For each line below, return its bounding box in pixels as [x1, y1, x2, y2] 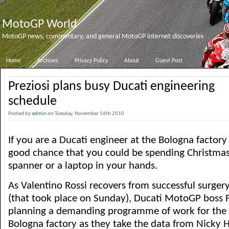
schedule [8, 95, 57, 108]
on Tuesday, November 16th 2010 [47, 111, 127, 117]
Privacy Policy [75, 58, 108, 64]
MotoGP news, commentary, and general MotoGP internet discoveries [2, 33, 203, 40]
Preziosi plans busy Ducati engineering [8, 80, 215, 94]
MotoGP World [2, 18, 77, 31]
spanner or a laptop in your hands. [8, 161, 157, 171]
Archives [37, 58, 58, 64]
